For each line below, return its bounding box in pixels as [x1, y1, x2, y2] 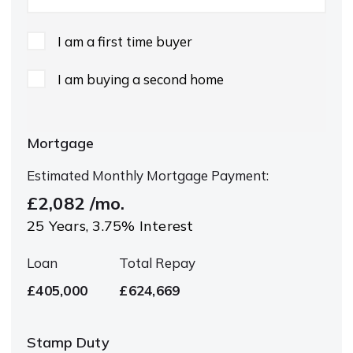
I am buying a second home [58, 71, 224, 87]
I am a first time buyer [58, 33, 192, 50]
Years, [44, 217, 93, 235]
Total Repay [119, 255, 196, 271]
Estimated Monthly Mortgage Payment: [27, 167, 269, 184]
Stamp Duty [27, 333, 110, 351]
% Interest [121, 217, 194, 235]
